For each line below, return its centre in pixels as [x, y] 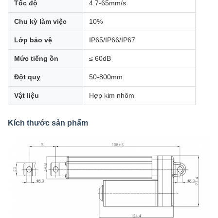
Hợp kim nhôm [112, 96]
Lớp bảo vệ [33, 40]
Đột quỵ [27, 77]
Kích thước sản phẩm [48, 123]
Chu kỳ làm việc [40, 22]
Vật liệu [27, 96]
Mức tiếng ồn [36, 59]
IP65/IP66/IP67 [112, 40]
